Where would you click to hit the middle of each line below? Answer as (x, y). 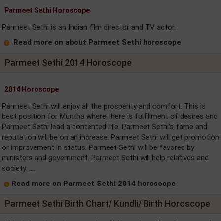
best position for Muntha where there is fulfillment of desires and (110, 116)
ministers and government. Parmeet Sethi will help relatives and (105, 158)
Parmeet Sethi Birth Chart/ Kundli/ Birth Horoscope (108, 203)
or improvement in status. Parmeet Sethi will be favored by (98, 147)
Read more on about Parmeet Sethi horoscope (97, 42)
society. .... (18, 168)
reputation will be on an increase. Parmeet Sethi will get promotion (110, 137)
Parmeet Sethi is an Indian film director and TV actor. (89, 27)
